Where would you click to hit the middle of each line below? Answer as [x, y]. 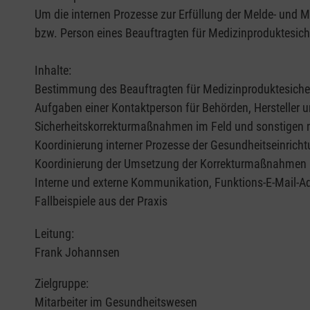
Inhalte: [53, 71]
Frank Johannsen [77, 253]
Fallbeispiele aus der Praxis [101, 201]
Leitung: [54, 234]
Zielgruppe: [62, 284]
